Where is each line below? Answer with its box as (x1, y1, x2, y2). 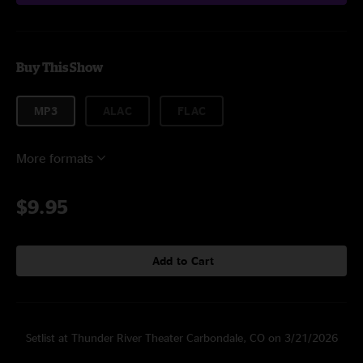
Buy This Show (16, 60, 103, 75)
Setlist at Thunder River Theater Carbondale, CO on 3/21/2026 (25, 331, 338, 344)
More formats (16, 151, 93, 165)
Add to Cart (152, 254, 215, 267)
